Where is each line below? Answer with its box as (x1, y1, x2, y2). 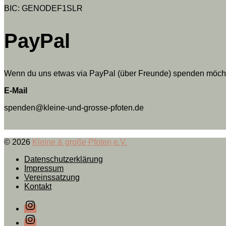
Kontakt (24, 182, 51, 191)
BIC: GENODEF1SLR (4, 4, 83, 13)
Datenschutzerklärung (24, 155, 103, 164)
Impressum (24, 164, 64, 173)
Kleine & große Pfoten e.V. (32, 138, 127, 147)
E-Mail (4, 86, 27, 95)
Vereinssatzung (24, 173, 80, 182)
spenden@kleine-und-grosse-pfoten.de (4, 103, 144, 112)
